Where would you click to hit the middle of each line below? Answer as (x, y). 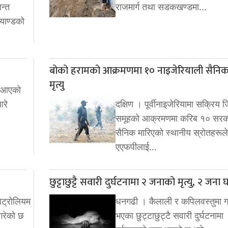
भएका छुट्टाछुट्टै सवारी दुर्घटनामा (169, 215)
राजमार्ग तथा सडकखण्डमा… (161, 7)
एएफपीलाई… (136, 147)
